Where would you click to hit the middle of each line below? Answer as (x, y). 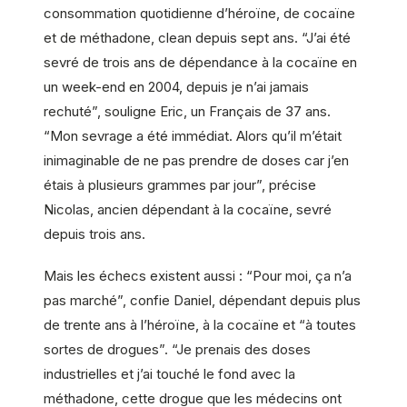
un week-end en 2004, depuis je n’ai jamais (176, 86)
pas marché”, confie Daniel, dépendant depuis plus (202, 300)
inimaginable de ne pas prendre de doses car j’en (196, 160)
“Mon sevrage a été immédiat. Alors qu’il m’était (193, 135)
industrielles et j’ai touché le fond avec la (169, 373)
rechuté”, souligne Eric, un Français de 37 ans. (187, 111)
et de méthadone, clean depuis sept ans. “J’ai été (197, 37)
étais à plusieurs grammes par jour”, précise (180, 184)
